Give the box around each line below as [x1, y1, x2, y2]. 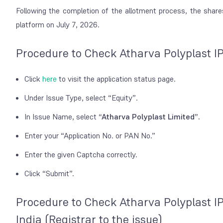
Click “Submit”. [24, 168, 74, 179]
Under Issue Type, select [24, 92, 108, 103]
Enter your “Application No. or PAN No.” [24, 130, 155, 141]
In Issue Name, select [24, 111, 99, 122]
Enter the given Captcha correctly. [24, 149, 137, 160]
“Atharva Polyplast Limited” [99, 111, 198, 122]
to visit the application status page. [57, 73, 178, 84]
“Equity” [108, 92, 136, 103]
